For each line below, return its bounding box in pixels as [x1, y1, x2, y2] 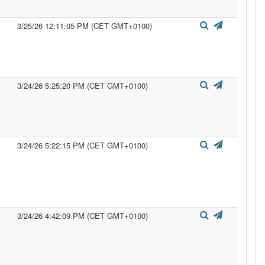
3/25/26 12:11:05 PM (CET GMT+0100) [17, 20, 152, 31]
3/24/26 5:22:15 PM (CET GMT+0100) [17, 140, 148, 151]
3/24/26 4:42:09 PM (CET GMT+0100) [17, 210, 148, 221]
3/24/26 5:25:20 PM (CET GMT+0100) [17, 80, 148, 91]
